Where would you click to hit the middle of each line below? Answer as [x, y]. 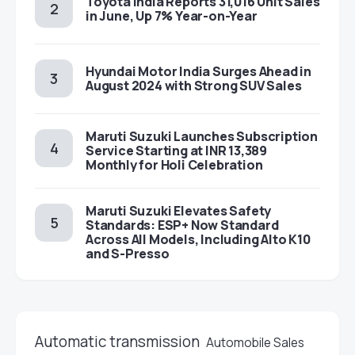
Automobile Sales [255, 343]
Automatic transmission [117, 342]
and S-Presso [128, 254]
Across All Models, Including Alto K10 [198, 240]
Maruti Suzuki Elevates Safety [179, 211]
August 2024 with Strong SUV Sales [194, 86]
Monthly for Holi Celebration [174, 165]
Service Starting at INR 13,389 [176, 151]
